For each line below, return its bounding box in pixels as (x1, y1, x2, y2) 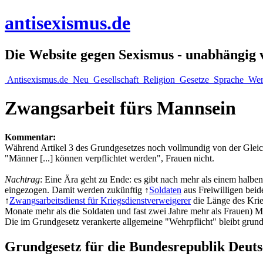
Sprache (211, 74, 246, 85)
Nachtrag (5, 174, 40, 184)
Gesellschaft (91, 74, 141, 85)
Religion (141, 74, 177, 85)
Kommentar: (5, 131, 56, 142)
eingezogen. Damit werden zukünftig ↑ (5, 184, 149, 195)
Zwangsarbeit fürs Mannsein (5, 97, 236, 119)
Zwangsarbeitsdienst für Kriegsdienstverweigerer (9, 195, 191, 205)
